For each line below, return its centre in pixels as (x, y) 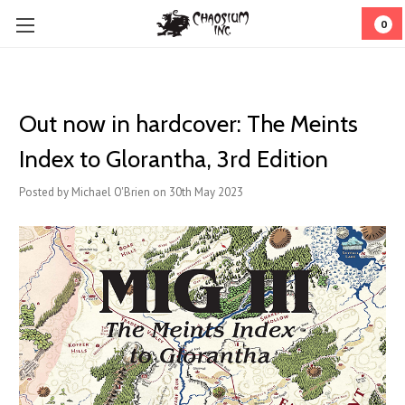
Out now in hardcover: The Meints (188, 124)
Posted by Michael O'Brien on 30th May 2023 (131, 192)
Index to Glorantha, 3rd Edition (174, 159)
